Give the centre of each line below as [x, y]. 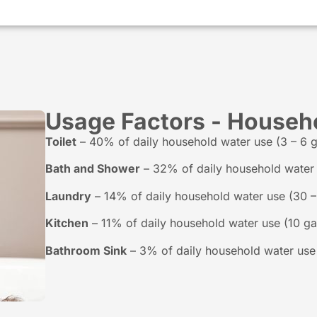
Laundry [68, 196]
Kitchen [67, 223]
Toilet [61, 142]
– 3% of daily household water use [221, 250]
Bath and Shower [93, 169]
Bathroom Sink [86, 250]
